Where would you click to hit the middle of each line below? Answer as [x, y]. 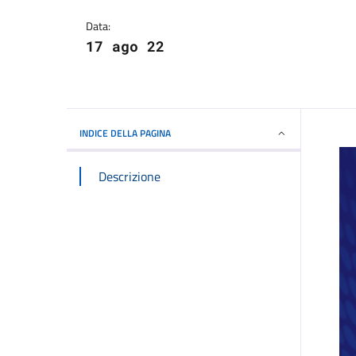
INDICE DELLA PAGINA [125, 133]
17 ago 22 [125, 46]
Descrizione [130, 177]
